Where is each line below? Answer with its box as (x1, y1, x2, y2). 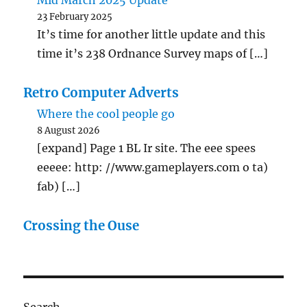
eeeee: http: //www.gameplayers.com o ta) (37, 160, 269, 175)
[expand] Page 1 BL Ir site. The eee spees (37, 141, 256, 156)
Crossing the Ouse (23, 218, 140, 234)
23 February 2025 (37, 11, 113, 23)
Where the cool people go (37, 107, 175, 121)
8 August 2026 (37, 125, 101, 137)
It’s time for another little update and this (37, 27, 266, 42)
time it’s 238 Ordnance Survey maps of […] (37, 47, 269, 61)
